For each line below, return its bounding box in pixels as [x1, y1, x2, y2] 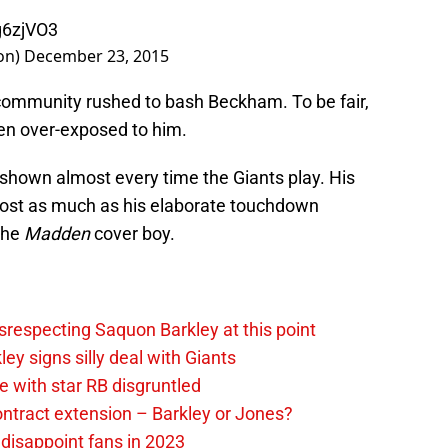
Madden [24, 223, 94, 245]
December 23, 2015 [24, 45, 169, 68]
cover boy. [94, 223, 175, 245]
